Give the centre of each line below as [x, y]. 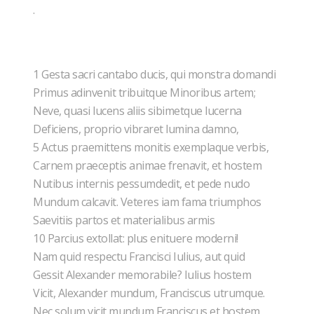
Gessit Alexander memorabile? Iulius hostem [143, 275]
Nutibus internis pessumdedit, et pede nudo [143, 184]
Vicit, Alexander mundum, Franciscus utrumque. [150, 293]
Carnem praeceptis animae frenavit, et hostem [149, 165]
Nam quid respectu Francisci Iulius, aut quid [140, 257]
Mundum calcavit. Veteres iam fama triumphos [148, 202]
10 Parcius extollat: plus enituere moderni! [137, 238]
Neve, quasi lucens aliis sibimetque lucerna [138, 111]
